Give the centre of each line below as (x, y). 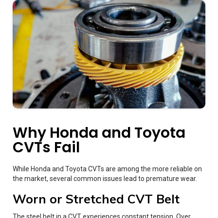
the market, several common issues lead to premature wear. (105, 178)
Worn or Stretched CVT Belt (96, 199)
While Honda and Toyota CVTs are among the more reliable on (107, 169)
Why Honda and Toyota (99, 133)
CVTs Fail (46, 147)
